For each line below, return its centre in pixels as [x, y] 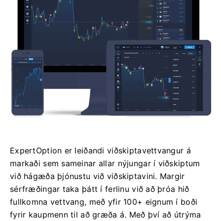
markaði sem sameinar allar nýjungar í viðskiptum [105, 163]
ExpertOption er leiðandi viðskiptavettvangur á [100, 150]
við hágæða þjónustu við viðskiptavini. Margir [97, 176]
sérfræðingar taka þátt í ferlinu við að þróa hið [100, 189]
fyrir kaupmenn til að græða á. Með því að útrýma [106, 214]
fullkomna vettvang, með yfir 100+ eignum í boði [104, 202]
